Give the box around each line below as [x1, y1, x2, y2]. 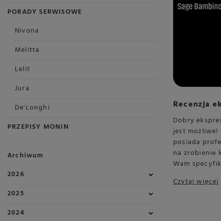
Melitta [15, 44, 40, 56]
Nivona [15, 25, 39, 37]
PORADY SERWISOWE [7, 6, 82, 18]
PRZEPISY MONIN [7, 121, 69, 133]
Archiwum [7, 150, 44, 161]
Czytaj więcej [173, 176, 219, 187]
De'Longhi [15, 102, 50, 113]
